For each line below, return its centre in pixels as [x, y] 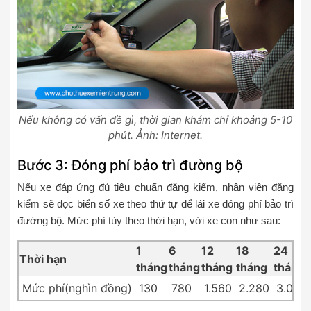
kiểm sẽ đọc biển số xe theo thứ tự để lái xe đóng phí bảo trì [155, 203]
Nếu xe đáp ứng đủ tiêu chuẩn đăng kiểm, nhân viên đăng [155, 187]
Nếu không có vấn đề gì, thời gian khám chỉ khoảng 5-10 [155, 119]
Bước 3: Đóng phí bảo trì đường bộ [130, 165]
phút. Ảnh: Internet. [155, 135]
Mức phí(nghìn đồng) [77, 288]
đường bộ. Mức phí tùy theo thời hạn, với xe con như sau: [149, 220]
